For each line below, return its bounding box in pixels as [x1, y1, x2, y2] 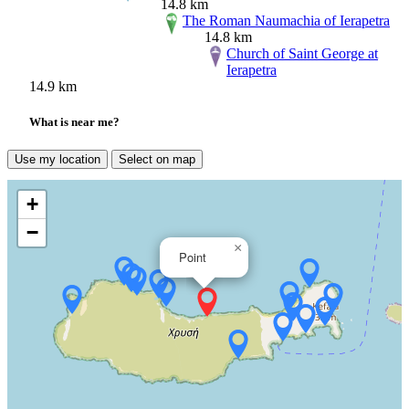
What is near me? [29, 114, 120, 129]
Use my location [15, 152, 100, 167]
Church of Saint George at [226, 45, 378, 61]
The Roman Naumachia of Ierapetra [183, 12, 390, 28]
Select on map [119, 152, 195, 167]
